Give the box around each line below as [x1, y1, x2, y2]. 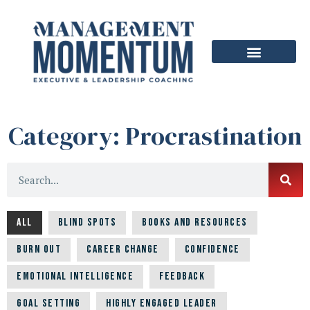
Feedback [159, 270, 205, 284]
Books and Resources [142, 216, 248, 230]
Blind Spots [57, 216, 116, 230]
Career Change [86, 243, 159, 257]
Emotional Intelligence [17, 270, 134, 284]
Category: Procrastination [8, 119, 302, 154]
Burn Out [17, 243, 61, 257]
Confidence [184, 243, 240, 257]
